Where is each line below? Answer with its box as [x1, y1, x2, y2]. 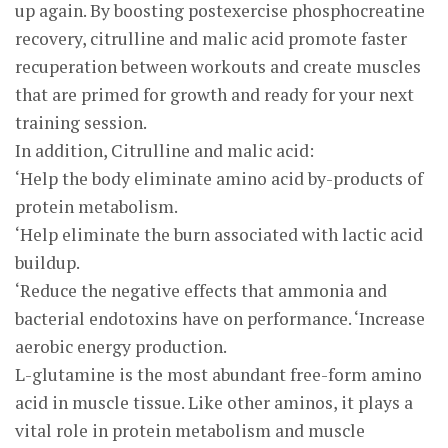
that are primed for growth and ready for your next [15, 83, 414, 106]
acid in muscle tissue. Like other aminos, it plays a [15, 391, 413, 414]
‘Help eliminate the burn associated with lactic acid [15, 223, 423, 246]
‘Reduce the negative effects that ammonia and [15, 279, 387, 302]
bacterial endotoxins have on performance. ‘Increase [15, 307, 425, 330]
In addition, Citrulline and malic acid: [15, 139, 314, 162]
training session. [15, 111, 147, 134]
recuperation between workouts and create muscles [15, 55, 421, 78]
